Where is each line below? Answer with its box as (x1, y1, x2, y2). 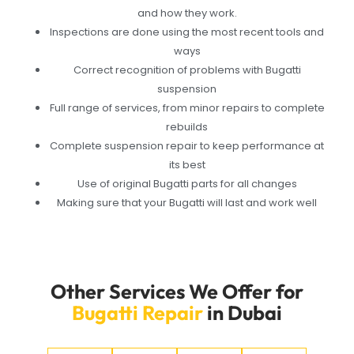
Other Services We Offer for (51, 278, 303, 304)
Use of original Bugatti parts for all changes (77, 176, 297, 192)
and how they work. (137, 6, 237, 21)
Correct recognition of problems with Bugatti (73, 62, 301, 78)
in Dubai (207, 299, 282, 326)
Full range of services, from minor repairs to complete (49, 100, 325, 116)
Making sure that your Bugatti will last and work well (57, 195, 318, 211)
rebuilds (166, 119, 209, 135)
